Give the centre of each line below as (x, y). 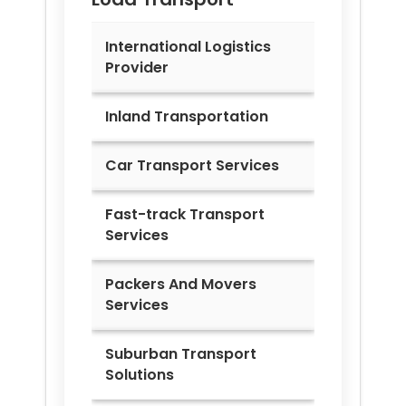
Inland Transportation (187, 116)
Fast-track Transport (185, 214)
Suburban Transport (181, 353)
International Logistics (188, 46)
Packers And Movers (181, 284)
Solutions (140, 374)
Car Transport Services (192, 165)
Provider (137, 67)
